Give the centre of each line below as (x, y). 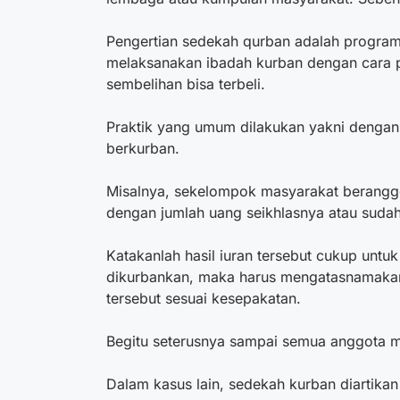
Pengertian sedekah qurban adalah (225, 41)
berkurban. (143, 148)
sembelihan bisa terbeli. (188, 83)
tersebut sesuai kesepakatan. (204, 298)
